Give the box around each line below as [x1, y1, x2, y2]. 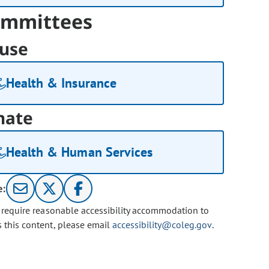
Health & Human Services [6, 144, 153, 161]
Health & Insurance [6, 74, 116, 92]
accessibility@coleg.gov [112, 219, 212, 231]
